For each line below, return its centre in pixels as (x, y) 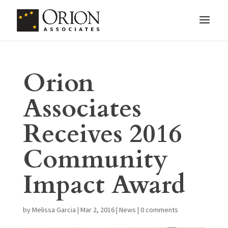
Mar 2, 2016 (97, 210)
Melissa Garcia (54, 210)
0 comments (159, 210)
